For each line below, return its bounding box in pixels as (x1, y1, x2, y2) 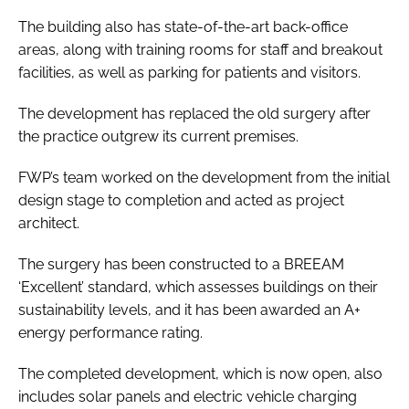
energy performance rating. (18, 323, 203, 341)
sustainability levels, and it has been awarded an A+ (18, 300, 361, 319)
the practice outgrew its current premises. (18, 127, 299, 145)
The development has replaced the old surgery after (18, 104, 371, 122)
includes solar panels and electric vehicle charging (18, 387, 357, 405)
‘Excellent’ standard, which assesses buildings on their (18, 278, 378, 296)
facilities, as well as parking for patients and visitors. (18, 63, 361, 81)
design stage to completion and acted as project (18, 191, 344, 209)
